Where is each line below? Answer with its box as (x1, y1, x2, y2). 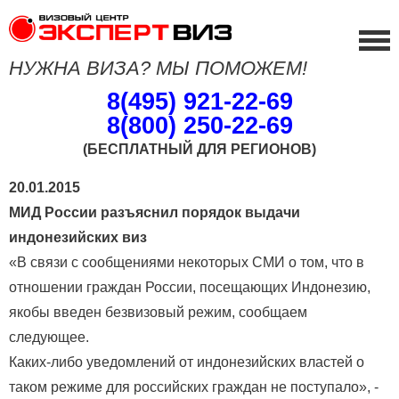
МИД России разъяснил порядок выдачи (9, 204, 300, 220)
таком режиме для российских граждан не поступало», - (9, 379, 379, 395)
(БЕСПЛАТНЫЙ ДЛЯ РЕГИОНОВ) (83, 141, 316, 157)
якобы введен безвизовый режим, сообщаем (9, 304, 307, 320)
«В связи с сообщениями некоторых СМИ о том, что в (9, 254, 364, 270)
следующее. (9, 329, 89, 345)
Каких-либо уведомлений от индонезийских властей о (9, 354, 364, 370)
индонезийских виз (9, 229, 147, 245)
